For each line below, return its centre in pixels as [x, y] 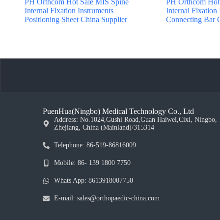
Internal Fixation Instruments [69, 11]
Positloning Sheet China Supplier [76, 20]
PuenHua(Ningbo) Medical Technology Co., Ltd [118, 111]
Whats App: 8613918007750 [93, 181]
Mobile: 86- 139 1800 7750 [92, 163]
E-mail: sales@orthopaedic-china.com [107, 198]
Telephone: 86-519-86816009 [95, 145]
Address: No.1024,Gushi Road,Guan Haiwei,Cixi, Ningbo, [135, 120]
